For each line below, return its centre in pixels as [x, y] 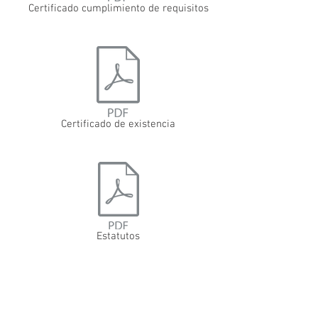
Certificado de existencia [118, 125]
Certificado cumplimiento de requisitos [118, 9]
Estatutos [118, 237]
